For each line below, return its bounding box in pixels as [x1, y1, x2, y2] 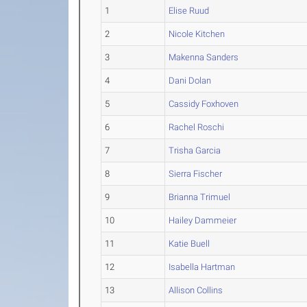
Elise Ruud [169, 5, 210, 16]
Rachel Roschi [169, 122, 225, 133]
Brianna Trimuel [169, 192, 231, 203]
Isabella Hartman [169, 262, 236, 273]
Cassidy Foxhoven [169, 99, 239, 110]
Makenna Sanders [169, 52, 239, 63]
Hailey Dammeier [169, 215, 237, 226]
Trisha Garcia [169, 145, 221, 156]
